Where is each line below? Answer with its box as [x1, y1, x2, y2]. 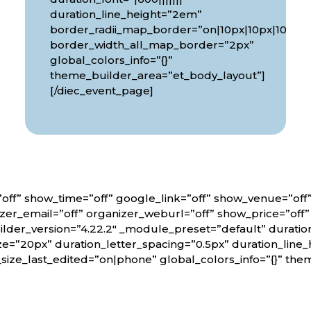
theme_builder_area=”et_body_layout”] [49, 69, 265, 83]
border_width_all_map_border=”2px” [49, 38, 254, 52]
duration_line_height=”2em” [49, 8, 202, 22]
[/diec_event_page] [49, 84, 153, 98]
